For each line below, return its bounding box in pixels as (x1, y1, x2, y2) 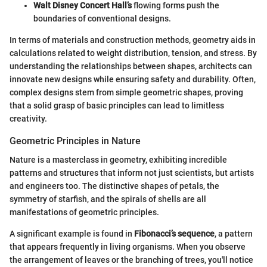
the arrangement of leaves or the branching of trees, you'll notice (10, 255, 253, 265)
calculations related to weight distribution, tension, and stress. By (10, 48, 257, 58)
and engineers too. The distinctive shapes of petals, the (10, 181, 219, 191)
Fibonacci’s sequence (134, 229, 215, 239)
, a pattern (215, 229, 253, 239)
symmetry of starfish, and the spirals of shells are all (10, 194, 206, 204)
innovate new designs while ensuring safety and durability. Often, (10, 74, 256, 85)
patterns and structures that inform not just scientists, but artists (10, 168, 254, 178)
